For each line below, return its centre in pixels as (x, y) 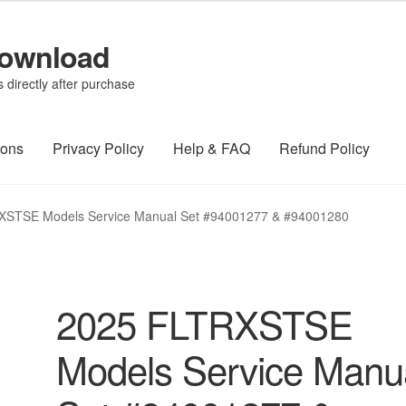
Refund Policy (325, 149)
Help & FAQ (212, 149)
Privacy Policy (99, 149)
